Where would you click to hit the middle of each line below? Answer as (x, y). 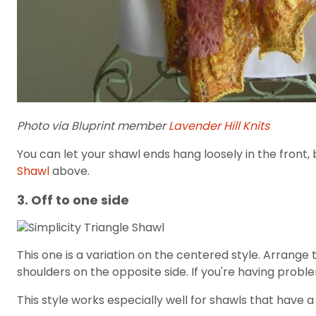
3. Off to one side (73, 200)
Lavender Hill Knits (219, 126)
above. (69, 171)
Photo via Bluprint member (93, 126)
